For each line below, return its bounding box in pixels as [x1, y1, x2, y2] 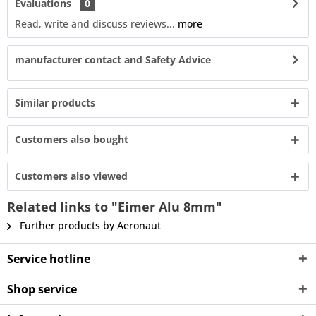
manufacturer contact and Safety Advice [15, 53, 211, 66]
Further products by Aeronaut [17, 219, 161, 232]
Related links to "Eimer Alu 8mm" [7, 198, 222, 215]
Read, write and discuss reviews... [15, 17, 175, 30]
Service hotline [7, 251, 90, 267]
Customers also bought [15, 133, 128, 146]
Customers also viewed [15, 169, 128, 183]
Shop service [7, 281, 77, 297]
